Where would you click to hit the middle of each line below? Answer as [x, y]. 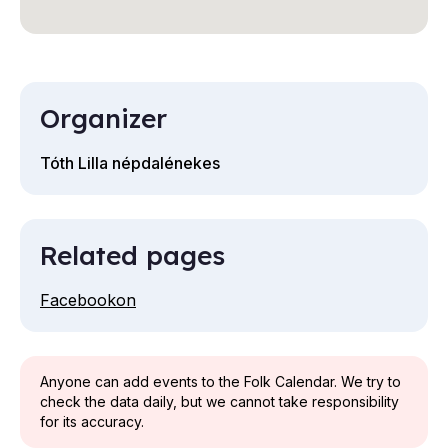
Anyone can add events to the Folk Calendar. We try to [220, 381]
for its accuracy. [92, 421]
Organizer [103, 118]
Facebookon [88, 300]
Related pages [132, 255]
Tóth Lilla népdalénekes [130, 163]
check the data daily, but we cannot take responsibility [219, 401]
